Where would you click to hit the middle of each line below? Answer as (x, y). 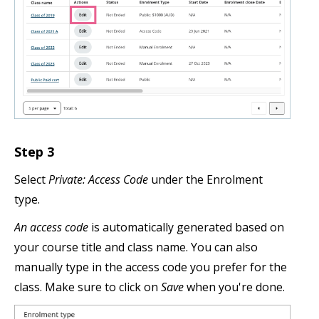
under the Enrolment (205, 180)
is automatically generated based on (186, 228)
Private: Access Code (98, 180)
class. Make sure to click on (88, 287)
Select (31, 180)
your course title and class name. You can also (136, 247)
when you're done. (236, 287)
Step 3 (34, 152)
